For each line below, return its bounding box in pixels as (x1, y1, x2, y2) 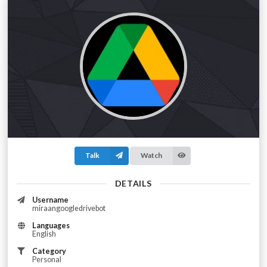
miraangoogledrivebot (32, 203, 105, 213)
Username (32, 195, 69, 204)
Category (32, 247, 66, 256)
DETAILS (114, 178, 152, 188)
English (32, 229, 56, 239)
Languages (32, 221, 70, 231)
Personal (32, 255, 61, 265)
